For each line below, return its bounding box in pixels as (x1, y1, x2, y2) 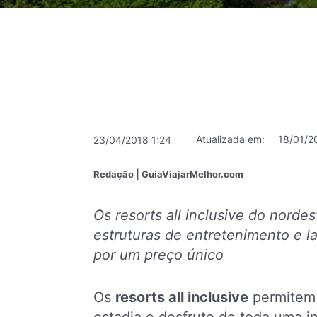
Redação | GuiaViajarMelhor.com (93, 168, 243, 180)
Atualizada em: (196, 133, 265, 146)
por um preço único (93, 246, 224, 264)
